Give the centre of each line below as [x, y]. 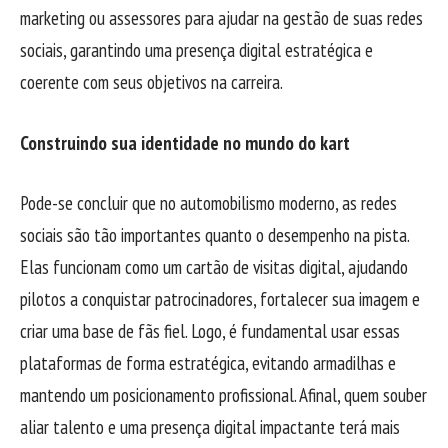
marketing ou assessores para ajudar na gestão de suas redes [221, 18]
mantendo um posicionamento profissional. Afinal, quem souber [223, 395]
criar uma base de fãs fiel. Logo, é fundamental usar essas [210, 331]
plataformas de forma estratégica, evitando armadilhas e [208, 363]
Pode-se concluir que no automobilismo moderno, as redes [208, 203]
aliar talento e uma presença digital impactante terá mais [210, 427]
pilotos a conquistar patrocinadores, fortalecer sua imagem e [220, 299]
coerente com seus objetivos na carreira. [151, 82]
